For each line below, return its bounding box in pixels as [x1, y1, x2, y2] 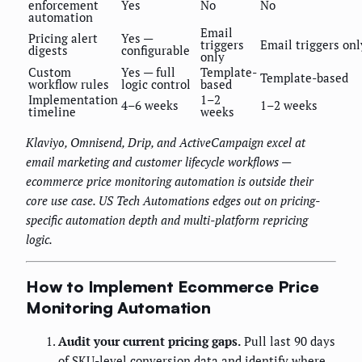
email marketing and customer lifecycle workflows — [26, 154, 291, 170]
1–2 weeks [260, 97, 318, 114]
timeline [28, 103, 76, 120]
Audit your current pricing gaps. [58, 333, 241, 350]
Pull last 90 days [241, 333, 335, 350]
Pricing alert [28, 30, 98, 47]
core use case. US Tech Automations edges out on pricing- [26, 192, 320, 209]
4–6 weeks [121, 97, 179, 114]
